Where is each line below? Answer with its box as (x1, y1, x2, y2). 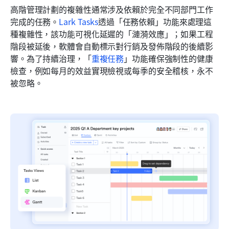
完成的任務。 (10, 15, 59, 28)
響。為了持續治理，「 (10, 52, 91, 65)
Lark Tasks (59, 15, 98, 28)
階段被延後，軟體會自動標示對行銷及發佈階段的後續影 (10, 40, 213, 53)
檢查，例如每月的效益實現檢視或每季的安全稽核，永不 (10, 64, 213, 77)
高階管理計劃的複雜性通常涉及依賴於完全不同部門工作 (10, 3, 213, 16)
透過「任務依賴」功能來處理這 (98, 15, 212, 28)
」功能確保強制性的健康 (124, 52, 213, 65)
